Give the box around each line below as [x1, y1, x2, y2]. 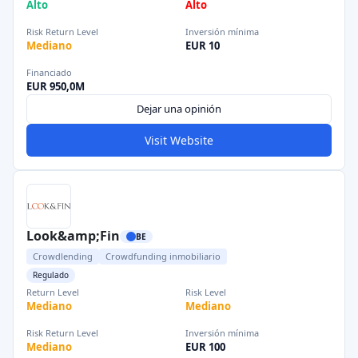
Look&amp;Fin [26, 227, 120, 245]
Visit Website [145, 133, 213, 148]
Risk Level [185, 286, 226, 298]
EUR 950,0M [26, 79, 85, 93]
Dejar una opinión [137, 101, 221, 116]
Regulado [33, 269, 69, 280]
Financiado [26, 66, 72, 78]
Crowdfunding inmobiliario [105, 250, 221, 262]
